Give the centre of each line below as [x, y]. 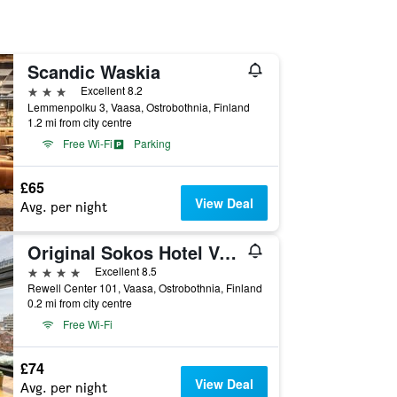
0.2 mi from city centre [79, 303]
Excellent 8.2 [111, 90]
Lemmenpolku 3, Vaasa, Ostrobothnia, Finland [138, 107]
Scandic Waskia [93, 71]
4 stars [47, 271]
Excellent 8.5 [125, 271]
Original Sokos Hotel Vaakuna [227, 252]
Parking [152, 143]
